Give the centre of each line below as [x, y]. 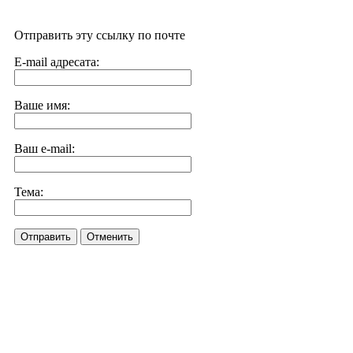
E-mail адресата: [57, 62]
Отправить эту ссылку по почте [100, 35]
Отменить [110, 237]
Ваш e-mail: [45, 149]
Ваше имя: [42, 105]
